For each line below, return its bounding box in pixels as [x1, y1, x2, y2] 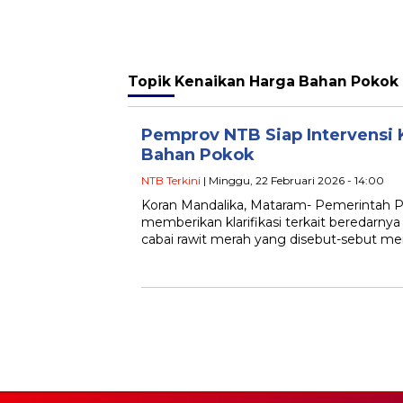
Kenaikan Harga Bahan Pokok [175, 73, 399, 91]
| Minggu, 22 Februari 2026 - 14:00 [201, 174, 384, 188]
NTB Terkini [141, 174, 201, 188]
